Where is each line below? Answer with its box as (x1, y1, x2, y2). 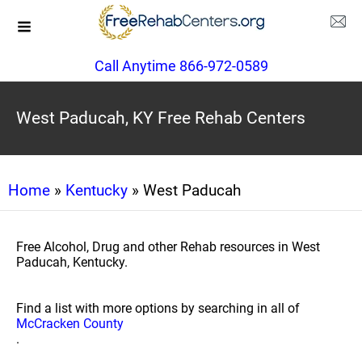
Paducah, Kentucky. (16, 255, 128, 270)
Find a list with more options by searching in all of (16, 301, 300, 316)
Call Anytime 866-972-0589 (94, 57, 268, 74)
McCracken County (16, 316, 124, 331)
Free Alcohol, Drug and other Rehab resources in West (16, 239, 320, 255)
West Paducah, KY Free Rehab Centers (16, 108, 305, 128)
